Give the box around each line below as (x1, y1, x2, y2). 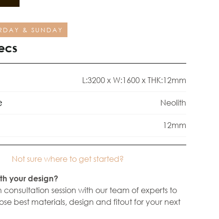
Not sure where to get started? (12, 153, 124, 164)
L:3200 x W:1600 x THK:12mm (82, 75, 186, 86)
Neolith (160, 97, 186, 108)
